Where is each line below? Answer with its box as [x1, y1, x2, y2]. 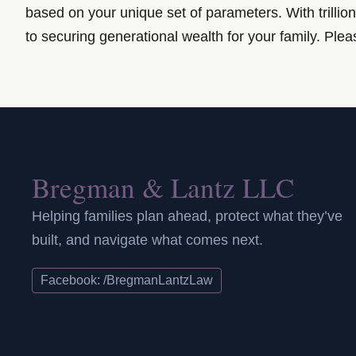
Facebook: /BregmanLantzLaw [41, 273, 213, 288]
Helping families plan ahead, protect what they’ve [32, 208, 342, 225]
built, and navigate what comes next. [32, 232, 263, 249]
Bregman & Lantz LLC [32, 168, 294, 207]
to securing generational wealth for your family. [25, 28, 324, 44]
